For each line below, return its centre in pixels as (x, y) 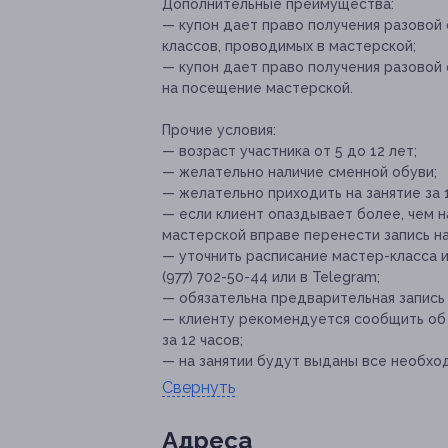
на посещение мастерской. (257, 88)
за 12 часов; (202, 340)
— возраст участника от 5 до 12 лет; (289, 151)
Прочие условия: (219, 130)
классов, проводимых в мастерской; (289, 46)
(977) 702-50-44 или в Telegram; (271, 277)
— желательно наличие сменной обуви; (299, 172)
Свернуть (198, 387)
